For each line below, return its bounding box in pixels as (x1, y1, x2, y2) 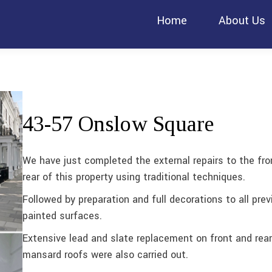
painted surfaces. (22, 209, 102, 223)
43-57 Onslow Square (22, 112, 214, 137)
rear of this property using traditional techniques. (22, 170, 245, 185)
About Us (219, 13, 265, 29)
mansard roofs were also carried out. (22, 248, 188, 262)
